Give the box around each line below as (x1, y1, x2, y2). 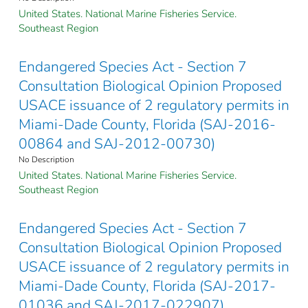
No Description (19, 154, 74, 166)
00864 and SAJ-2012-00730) (19, 134, 215, 154)
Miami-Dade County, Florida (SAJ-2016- (19, 115, 276, 135)
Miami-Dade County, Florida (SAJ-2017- (19, 276, 276, 296)
